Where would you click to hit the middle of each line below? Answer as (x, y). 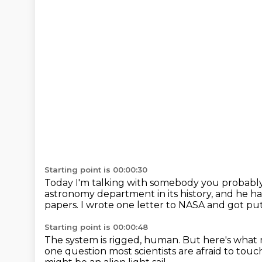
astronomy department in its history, (130, 194)
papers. (63, 205)
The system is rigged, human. (113, 240)
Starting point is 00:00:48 (96, 227)
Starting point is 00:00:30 (96, 170)
